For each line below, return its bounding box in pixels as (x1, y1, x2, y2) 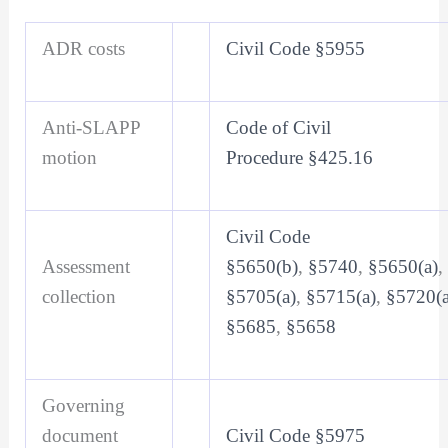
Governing (41, 395, 125, 417)
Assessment (41, 256, 130, 278)
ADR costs (41, 38, 125, 60)
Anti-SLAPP (41, 117, 140, 139)
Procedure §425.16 (225, 147, 373, 169)
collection (41, 286, 126, 308)
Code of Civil (225, 117, 331, 139)
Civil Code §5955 (225, 38, 365, 60)
